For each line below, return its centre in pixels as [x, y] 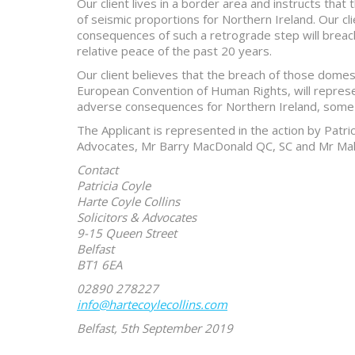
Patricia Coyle [114, 185]
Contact [97, 170]
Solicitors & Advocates [137, 217]
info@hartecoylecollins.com [152, 304]
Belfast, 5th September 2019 [155, 328]
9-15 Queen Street [127, 233]
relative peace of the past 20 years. [174, 51]
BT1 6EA [99, 265]
